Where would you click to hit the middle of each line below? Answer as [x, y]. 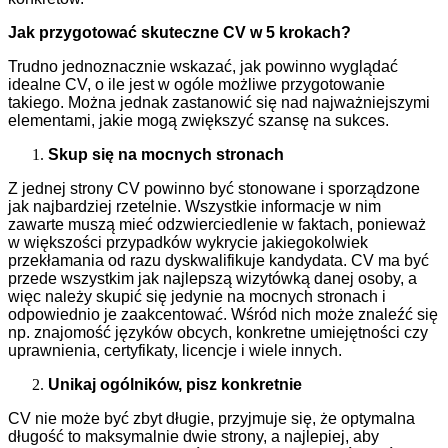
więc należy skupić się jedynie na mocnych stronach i [197, 297]
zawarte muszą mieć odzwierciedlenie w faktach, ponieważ [217, 225]
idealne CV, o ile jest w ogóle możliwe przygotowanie [196, 85]
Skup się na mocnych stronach [166, 155]
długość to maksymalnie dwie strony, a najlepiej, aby [193, 437]
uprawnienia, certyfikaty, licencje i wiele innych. [175, 351]
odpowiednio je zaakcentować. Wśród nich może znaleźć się [223, 315]
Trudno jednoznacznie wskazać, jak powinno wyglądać [203, 67]
